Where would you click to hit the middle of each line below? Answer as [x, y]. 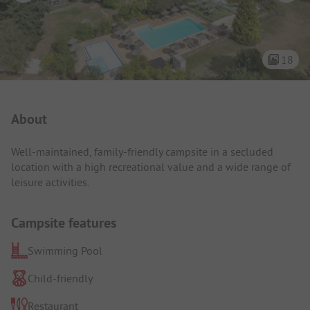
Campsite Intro [67, 107]
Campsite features [64, 222]
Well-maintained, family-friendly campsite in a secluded [142, 151]
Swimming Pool [65, 250]
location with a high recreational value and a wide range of [151, 166]
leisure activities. [50, 182]
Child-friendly [60, 278]
